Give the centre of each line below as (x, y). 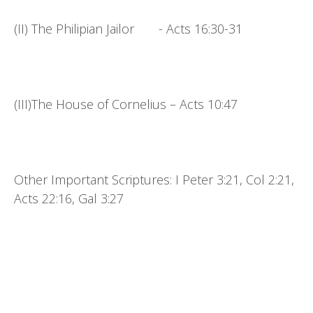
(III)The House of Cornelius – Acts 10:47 (126, 104)
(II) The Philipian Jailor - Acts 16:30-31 (128, 29)
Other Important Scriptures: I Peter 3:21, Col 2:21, (154, 180)
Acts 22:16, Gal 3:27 (69, 198)
